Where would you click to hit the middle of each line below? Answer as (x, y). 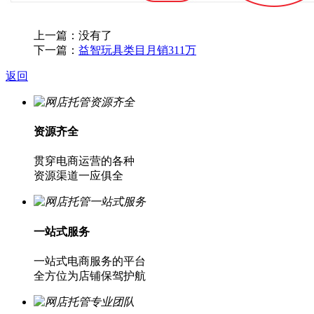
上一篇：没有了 (73, 35)
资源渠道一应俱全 (78, 176)
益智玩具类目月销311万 (137, 50)
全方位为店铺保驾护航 (90, 275)
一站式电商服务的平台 (90, 261)
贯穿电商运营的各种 (84, 161)
